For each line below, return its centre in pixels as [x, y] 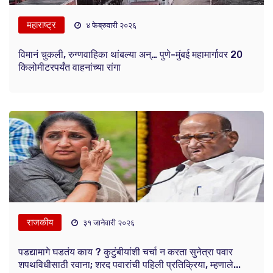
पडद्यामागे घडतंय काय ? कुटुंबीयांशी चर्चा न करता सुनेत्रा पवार [126, 252]
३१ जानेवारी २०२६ [108, 223]
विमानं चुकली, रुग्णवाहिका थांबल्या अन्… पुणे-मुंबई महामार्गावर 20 [130, 55]
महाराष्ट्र [41, 25]
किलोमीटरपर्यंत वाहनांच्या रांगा [69, 68]
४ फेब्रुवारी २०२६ [110, 26]
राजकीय [40, 223]
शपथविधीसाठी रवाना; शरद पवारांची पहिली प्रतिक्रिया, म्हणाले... [129, 265]
